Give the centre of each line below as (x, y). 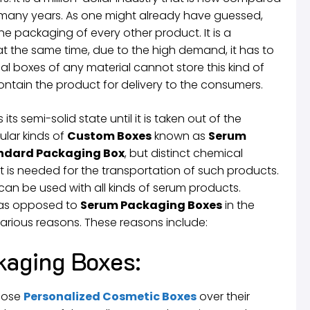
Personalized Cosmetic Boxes (110, 296)
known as (180, 136)
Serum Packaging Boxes (151, 205)
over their (223, 296)
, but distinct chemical (184, 153)
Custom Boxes (109, 136)
